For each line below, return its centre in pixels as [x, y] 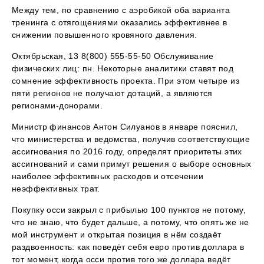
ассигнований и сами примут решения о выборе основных [132, 164]
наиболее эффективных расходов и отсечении [108, 176]
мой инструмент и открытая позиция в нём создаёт [117, 235]
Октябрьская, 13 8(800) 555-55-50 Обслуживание [113, 56]
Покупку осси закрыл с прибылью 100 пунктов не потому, [129, 210]
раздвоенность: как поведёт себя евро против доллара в [128, 247]
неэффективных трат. [56, 189]
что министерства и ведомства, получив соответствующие [131, 139]
